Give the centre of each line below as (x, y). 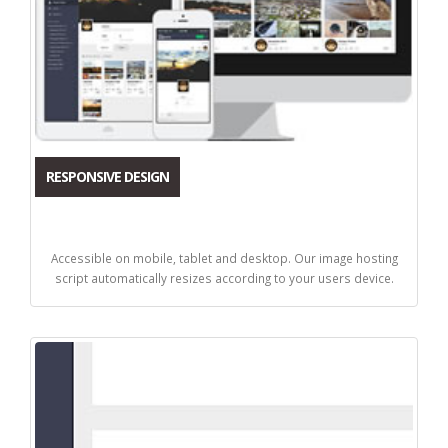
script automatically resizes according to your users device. (224, 277)
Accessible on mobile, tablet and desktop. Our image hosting (224, 257)
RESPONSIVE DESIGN (107, 176)
